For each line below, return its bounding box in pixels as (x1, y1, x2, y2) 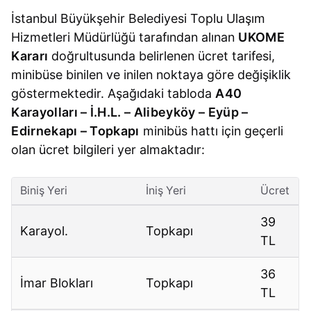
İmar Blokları (20, 276, 94, 291)
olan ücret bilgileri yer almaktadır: (11, 142, 205, 158)
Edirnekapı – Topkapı (11, 124, 140, 139)
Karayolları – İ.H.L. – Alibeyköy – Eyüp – (11, 105, 249, 120)
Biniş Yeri (20, 184, 68, 198)
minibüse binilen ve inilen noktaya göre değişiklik (11, 67, 292, 83)
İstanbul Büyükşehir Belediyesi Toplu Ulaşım (11, 11, 266, 26)
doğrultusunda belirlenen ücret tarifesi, (48, 49, 276, 64)
